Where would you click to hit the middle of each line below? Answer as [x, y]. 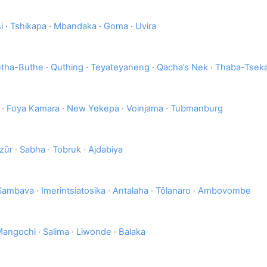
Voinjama [145, 109]
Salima [56, 232]
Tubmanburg [197, 109]
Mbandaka [75, 27]
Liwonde [94, 232]
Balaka [132, 232]
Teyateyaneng [120, 68]
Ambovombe [224, 191]
